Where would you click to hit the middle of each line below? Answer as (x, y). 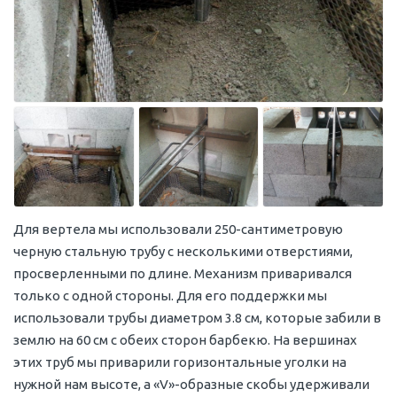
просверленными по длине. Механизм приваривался (183, 274)
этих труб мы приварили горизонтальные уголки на (180, 362)
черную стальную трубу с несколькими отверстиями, (183, 252)
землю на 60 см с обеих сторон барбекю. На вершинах (185, 340)
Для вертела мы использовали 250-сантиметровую (178, 230)
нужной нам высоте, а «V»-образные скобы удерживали (191, 385)
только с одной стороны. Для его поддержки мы (170, 296)
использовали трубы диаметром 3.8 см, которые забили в (197, 318)
